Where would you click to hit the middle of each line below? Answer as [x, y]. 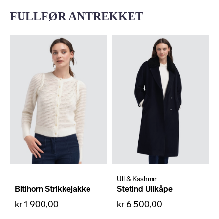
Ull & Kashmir [137, 179]
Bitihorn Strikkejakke [53, 189]
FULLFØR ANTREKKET [77, 16]
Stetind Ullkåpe [145, 189]
